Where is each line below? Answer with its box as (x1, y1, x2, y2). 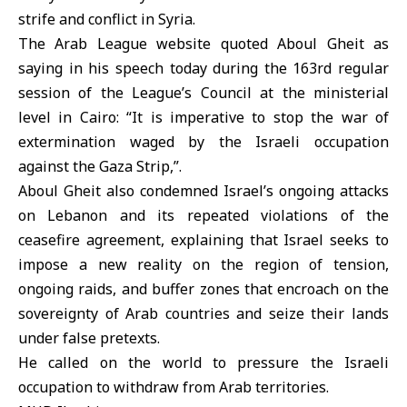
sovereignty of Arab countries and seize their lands (18, 303, 389, 323)
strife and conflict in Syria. (18, 9, 195, 29)
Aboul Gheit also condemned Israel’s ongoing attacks (18, 181, 389, 201)
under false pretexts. (18, 328, 160, 348)
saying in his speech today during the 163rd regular (18, 58, 389, 78)
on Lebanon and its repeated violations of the (18, 205, 389, 225)
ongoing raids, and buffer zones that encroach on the (18, 279, 389, 299)
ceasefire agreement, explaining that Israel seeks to (18, 230, 389, 250)
